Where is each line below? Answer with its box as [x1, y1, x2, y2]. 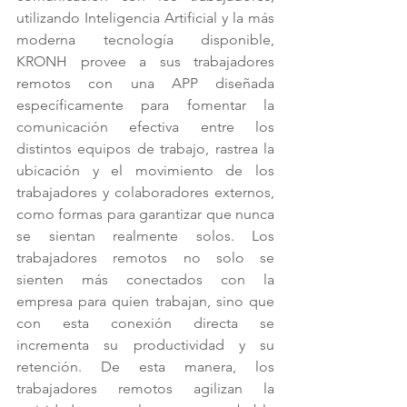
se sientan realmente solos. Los [16, 227, 274, 244]
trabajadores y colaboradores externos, [16, 184, 274, 201]
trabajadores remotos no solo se [16, 249, 274, 266]
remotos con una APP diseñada [16, 74, 274, 92]
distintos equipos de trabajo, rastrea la [16, 140, 274, 157]
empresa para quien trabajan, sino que [16, 293, 274, 310]
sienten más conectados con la [16, 271, 274, 288]
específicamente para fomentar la [16, 96, 274, 114]
